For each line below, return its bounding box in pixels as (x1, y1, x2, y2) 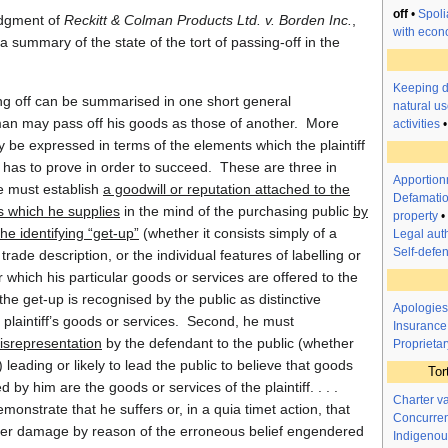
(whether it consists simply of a (139, 225, 337, 242)
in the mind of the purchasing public (120, 203, 353, 220)
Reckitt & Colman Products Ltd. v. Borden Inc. (64, 12, 352, 29)
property (393, 209, 438, 224)
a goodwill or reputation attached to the (103, 181, 350, 198)
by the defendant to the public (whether (102, 335, 354, 352)
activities (393, 117, 440, 132)
